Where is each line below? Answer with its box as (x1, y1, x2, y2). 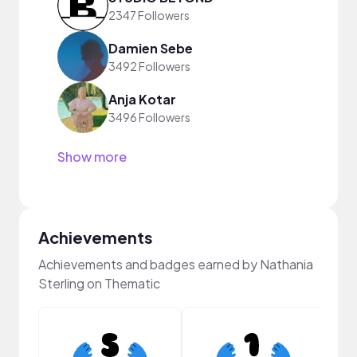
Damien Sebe (108, 39, 193, 57)
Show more (57, 148, 127, 165)
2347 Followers (108, 7, 190, 22)
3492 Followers (108, 58, 190, 73)
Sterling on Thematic (38, 275, 160, 292)
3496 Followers (108, 109, 190, 124)
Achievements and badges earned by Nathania (38, 256, 313, 273)
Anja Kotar (108, 90, 176, 108)
